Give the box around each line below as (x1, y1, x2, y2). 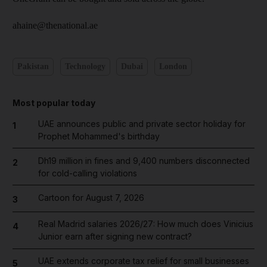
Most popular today (13, 97, 95, 108)
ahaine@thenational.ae (13, 20, 98, 30)
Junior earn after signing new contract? (38, 231, 192, 241)
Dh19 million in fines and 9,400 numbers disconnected (38, 155, 250, 166)
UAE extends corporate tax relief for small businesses (38, 256, 249, 266)
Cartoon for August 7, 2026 (38, 192, 144, 203)
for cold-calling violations (38, 167, 137, 178)
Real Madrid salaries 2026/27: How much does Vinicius (38, 219, 253, 229)
